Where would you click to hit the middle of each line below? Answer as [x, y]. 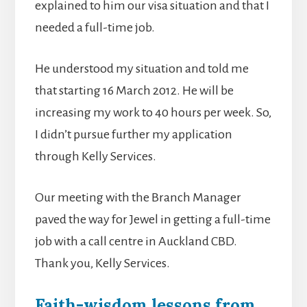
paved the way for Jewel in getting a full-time [152, 219]
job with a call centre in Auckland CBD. [136, 241]
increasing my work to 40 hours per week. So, [153, 112]
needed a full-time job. [95, 27]
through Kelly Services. [95, 156]
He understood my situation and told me [142, 69]
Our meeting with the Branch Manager [138, 197]
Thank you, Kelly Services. [102, 263]
